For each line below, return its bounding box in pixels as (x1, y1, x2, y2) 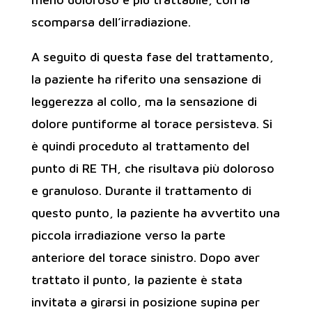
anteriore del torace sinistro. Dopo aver (31, 250, 260, 265)
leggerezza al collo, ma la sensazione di (31, 94, 257, 109)
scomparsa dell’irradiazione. (31, 15, 191, 29)
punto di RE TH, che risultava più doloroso (31, 161, 274, 175)
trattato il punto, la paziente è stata (31, 272, 242, 287)
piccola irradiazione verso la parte (31, 228, 226, 242)
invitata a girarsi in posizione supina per (31, 295, 260, 309)
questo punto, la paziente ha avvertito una (31, 205, 280, 220)
